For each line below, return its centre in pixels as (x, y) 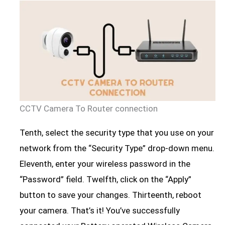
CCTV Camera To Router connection (89, 108)
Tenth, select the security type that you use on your (117, 132)
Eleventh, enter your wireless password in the (105, 163)
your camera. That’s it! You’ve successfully (100, 210)
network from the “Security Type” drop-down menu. (117, 148)
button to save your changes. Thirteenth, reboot (111, 195)
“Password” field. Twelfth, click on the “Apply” (106, 179)
